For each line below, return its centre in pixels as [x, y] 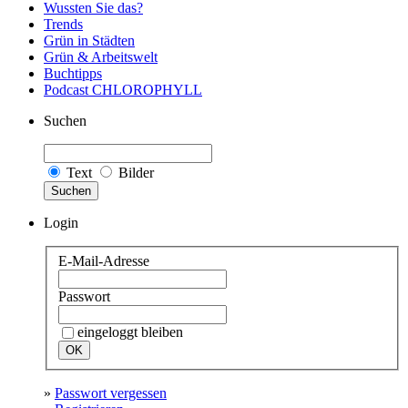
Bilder [134, 173]
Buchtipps [73, 73]
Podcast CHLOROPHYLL [123, 90]
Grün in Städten [89, 41]
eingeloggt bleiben [130, 331]
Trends [63, 24]
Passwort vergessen [111, 393]
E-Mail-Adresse [104, 260]
